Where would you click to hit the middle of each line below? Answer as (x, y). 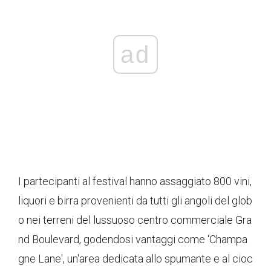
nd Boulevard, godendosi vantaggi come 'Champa (133, 240)
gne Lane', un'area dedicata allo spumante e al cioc (135, 259)
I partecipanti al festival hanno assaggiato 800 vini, (135, 181)
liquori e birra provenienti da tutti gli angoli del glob (135, 201)
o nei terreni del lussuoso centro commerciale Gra (135, 220)
